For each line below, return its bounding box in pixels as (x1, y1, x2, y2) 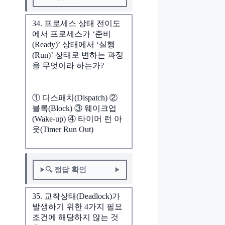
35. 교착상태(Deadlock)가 (32, 192, 120, 201)
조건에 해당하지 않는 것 (32, 213, 119, 222)
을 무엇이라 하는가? (32, 61, 104, 70)
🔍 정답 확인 (45, 165, 86, 174)
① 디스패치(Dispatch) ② (32, 93, 118, 102)
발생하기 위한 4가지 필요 (32, 202, 123, 211)
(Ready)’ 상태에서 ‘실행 (32, 40, 115, 49)
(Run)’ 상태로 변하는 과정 (32, 50, 124, 59)
